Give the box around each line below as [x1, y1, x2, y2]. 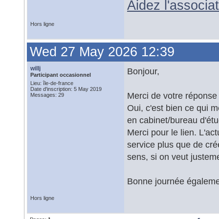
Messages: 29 [30, 92, 64, 98]
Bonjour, [127, 66, 159, 76]
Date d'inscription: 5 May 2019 [30, 86, 102, 92]
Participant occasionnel [30, 72, 91, 78]
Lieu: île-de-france [30, 80, 73, 86]
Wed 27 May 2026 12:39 [30, 44, 175, 59]
